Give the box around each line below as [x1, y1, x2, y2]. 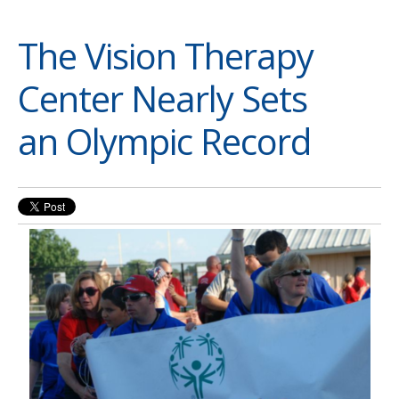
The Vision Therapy [18, 31, 313, 80]
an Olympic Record [18, 117, 311, 166]
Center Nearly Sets [18, 74, 307, 123]
